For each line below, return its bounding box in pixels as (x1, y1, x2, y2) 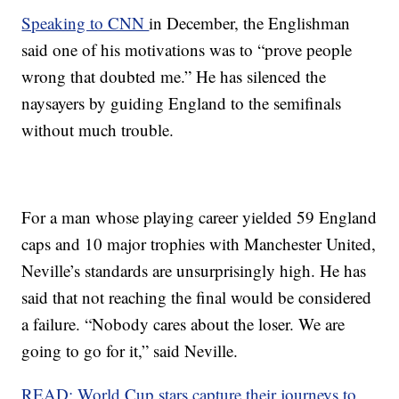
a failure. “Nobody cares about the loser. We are (21, 313, 346, 335)
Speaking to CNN (21, 12, 150, 34)
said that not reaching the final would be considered (21, 286, 372, 308)
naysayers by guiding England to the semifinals (21, 92, 342, 114)
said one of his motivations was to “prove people (21, 38, 353, 61)
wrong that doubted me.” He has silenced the (21, 65, 327, 87)
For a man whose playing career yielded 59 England (21, 206, 378, 228)
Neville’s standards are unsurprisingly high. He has (21, 259, 367, 281)
